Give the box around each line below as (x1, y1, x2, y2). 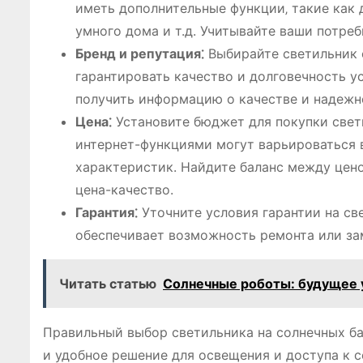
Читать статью (59, 275, 156, 292)
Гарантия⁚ (75, 204, 138, 220)
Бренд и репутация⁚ (75, 45, 204, 62)
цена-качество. (75, 181, 173, 198)
